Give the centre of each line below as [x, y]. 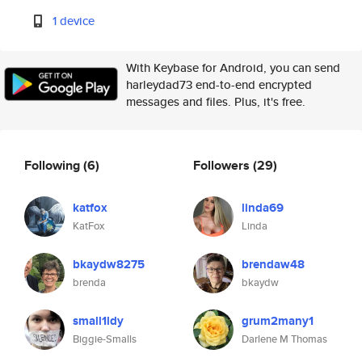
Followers [223, 165]
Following [54, 165]
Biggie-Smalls [105, 339]
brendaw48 [273, 264]
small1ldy [98, 321]
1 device [74, 21]
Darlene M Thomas [284, 339]
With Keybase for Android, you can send [233, 67]
